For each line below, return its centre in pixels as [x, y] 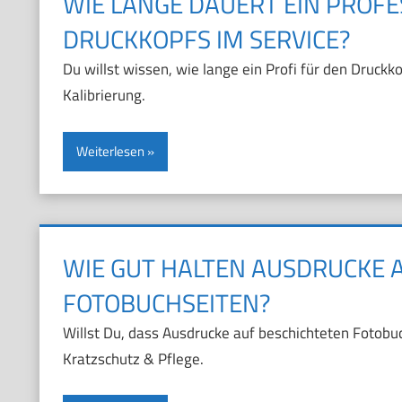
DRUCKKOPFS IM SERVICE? [206, 39]
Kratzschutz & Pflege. [133, 358]
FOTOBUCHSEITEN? [166, 302]
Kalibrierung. [104, 96]
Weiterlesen [110, 151]
